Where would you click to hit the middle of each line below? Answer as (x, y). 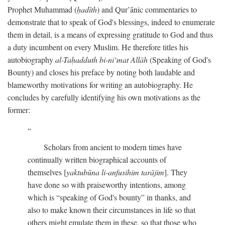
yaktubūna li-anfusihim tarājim (115, 172)
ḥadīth (87, 9)
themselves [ (47, 172)
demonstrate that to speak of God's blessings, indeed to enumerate (111, 22)
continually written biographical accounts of (97, 159)
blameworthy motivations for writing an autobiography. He (100, 85)
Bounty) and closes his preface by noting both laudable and (101, 72)
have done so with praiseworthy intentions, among (107, 185)
